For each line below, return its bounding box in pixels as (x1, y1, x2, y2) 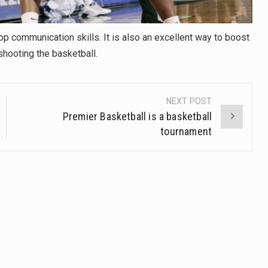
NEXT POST (166, 96, 212, 106)
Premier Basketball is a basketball (62, 109, 212, 123)
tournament (160, 124, 212, 138)
